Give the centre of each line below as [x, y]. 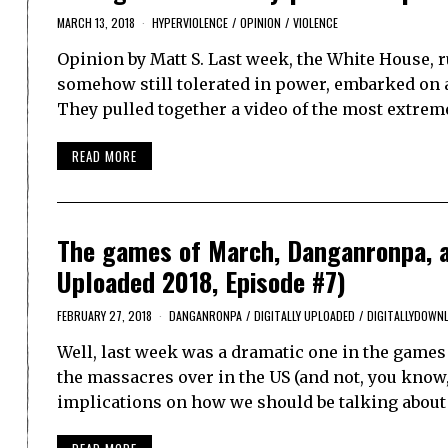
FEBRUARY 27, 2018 [104, 316]
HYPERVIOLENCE [190, 23]
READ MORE [104, 155]
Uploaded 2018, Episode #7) [201, 281]
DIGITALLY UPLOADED [304, 316]
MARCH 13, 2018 [96, 23]
